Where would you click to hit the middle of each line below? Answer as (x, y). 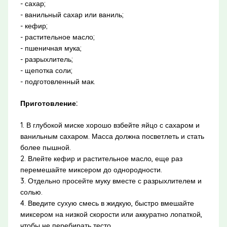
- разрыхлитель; (46, 60)
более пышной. (45, 148)
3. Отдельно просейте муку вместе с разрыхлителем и (111, 181)
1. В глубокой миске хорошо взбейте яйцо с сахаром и (110, 125)
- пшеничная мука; (51, 48)
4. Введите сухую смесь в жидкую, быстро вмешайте (107, 203)
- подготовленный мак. (58, 82)
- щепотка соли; (46, 71)
